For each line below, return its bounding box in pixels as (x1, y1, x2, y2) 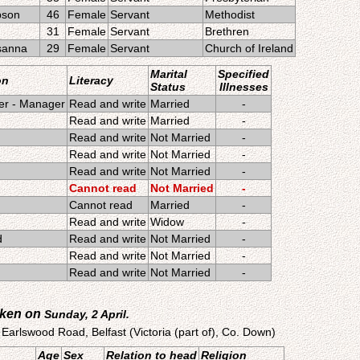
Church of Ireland (205, 42, 293, 55)
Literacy (69, 74, 113, 87)
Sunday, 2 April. (44, 308, 129, 321)
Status (150, 80, 186, 93)
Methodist (205, 8, 255, 21)
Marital (150, 67, 187, 80)
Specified (218, 67, 269, 80)
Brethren (205, 25, 249, 38)
